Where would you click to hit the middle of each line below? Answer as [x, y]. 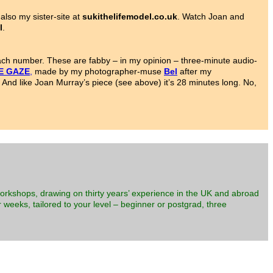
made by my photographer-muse [98, 72]
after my [194, 72]
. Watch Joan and [211, 17]
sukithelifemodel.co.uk [130, 17]
